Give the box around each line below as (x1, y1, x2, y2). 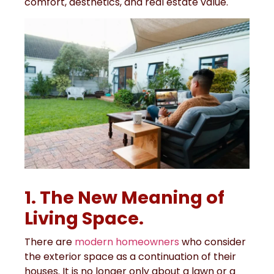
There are (24, 234, 75, 249)
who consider (179, 234, 246, 249)
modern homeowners (75, 234, 179, 249)
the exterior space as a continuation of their (24, 249, 236, 264)
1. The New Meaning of (24, 185, 224, 210)
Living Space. (24, 206, 147, 231)
